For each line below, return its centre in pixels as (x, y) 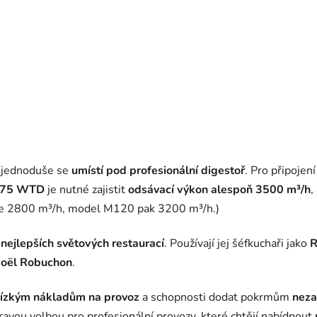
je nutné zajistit (86, 190)
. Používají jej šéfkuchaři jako (237, 244)
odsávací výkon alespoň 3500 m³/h (219, 190)
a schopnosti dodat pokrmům (216, 298)
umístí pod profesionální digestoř (158, 171)
